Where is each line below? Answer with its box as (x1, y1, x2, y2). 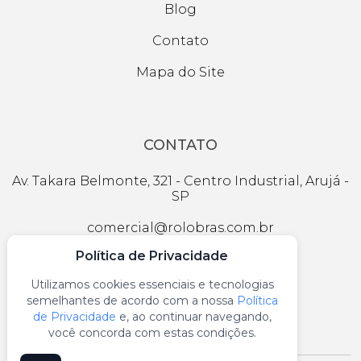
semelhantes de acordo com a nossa (26, 293, 237, 308)
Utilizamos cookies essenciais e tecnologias (30, 276, 274, 292)
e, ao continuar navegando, (115, 309, 272, 324)
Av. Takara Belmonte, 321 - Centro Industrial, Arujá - (12, 173, 349, 189)
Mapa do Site (136, 64, 225, 80)
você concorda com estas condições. (48, 325, 256, 340)
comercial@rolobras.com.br (87, 220, 274, 235)
